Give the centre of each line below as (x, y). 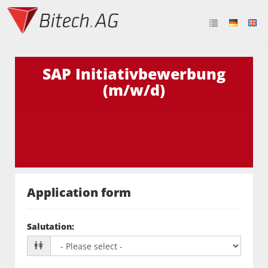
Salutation (49, 226)
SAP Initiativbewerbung (134, 74)
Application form (79, 192)
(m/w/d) (134, 90)
